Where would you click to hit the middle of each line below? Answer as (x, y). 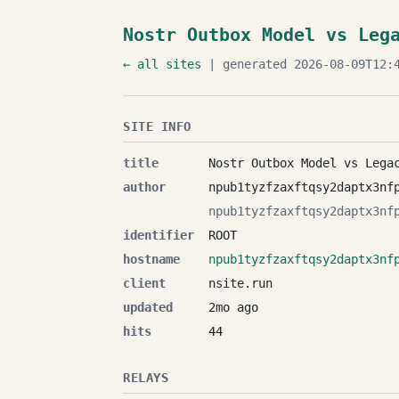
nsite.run (240, 283)
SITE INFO (157, 126)
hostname (151, 259)
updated (148, 307)
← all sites (162, 64)
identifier (159, 235)
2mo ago (233, 307)
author (144, 187)
